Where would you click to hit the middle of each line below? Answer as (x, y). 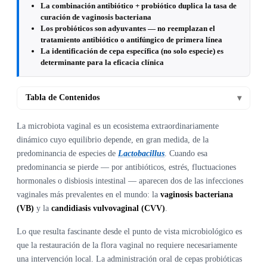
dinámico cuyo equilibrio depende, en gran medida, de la (113, 139)
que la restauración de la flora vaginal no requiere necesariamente (127, 245)
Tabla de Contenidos (63, 98)
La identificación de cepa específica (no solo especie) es (132, 51)
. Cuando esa (186, 153)
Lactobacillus (141, 153)
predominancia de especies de (67, 153)
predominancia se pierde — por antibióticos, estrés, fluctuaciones (126, 167)
